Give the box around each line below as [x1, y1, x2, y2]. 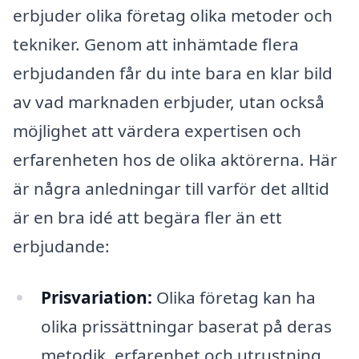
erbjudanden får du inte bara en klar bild [13, 61, 333, 84]
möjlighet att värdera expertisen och [13, 119, 301, 142]
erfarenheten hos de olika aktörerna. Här [13, 147, 337, 171]
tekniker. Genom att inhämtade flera [13, 32, 299, 55]
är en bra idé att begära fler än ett [13, 205, 282, 228]
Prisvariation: [40, 285, 152, 309]
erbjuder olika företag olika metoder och [13, 3, 333, 26]
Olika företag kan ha [151, 285, 316, 309]
